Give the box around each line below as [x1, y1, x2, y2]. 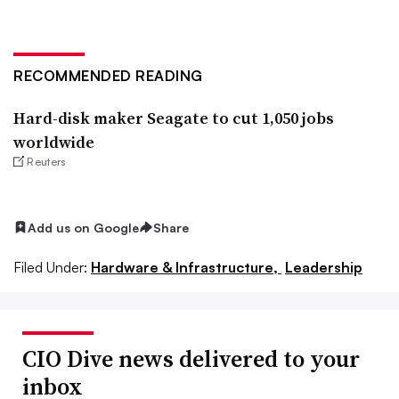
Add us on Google [28, 219, 139, 235]
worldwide [13, 130, 94, 153]
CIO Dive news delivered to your [22, 343, 360, 376]
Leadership [285, 258, 362, 277]
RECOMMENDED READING [13, 66, 203, 85]
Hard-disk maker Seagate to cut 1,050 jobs [13, 106, 334, 129]
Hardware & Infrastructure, [91, 258, 281, 277]
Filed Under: [13, 258, 87, 277]
